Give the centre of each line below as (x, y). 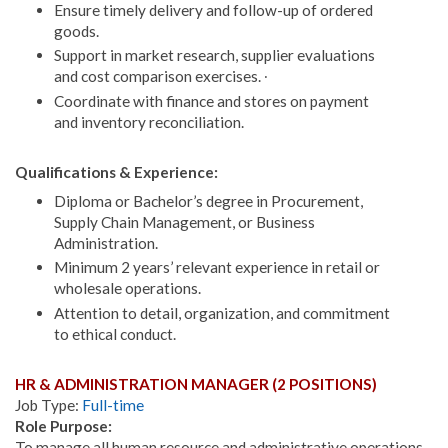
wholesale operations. (127, 288)
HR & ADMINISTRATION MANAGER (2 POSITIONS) (197, 383)
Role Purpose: (65, 425)
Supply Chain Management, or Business (184, 221)
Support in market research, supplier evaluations (214, 55)
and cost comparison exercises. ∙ (160, 76)
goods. (76, 30)
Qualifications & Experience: (118, 171)
